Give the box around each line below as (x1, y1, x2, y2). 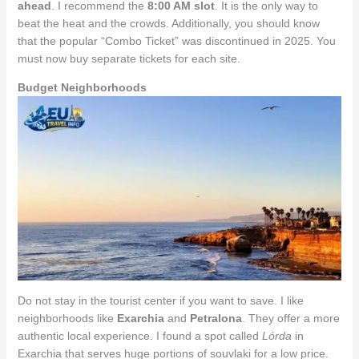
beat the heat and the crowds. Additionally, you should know (17, 17, 320, 30)
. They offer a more (241, 311, 340, 325)
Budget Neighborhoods (17, 81, 147, 95)
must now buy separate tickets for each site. (17, 52, 240, 66)
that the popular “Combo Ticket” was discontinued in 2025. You (17, 34, 336, 48)
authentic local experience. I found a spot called (17, 329, 262, 342)
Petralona (189, 311, 242, 325)
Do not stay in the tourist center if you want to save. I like (17, 293, 304, 307)
